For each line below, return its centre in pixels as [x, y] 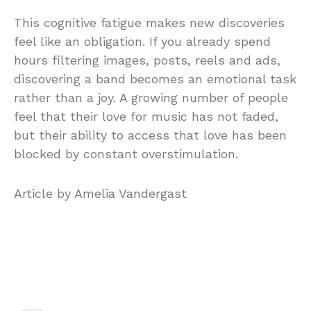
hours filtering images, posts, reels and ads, [147, 60]
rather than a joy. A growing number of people [151, 98]
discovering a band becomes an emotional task [155, 79]
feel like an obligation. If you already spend [142, 41]
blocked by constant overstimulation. [126, 154]
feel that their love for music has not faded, [146, 116]
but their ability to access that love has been [150, 135]
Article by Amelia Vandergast [100, 193]
